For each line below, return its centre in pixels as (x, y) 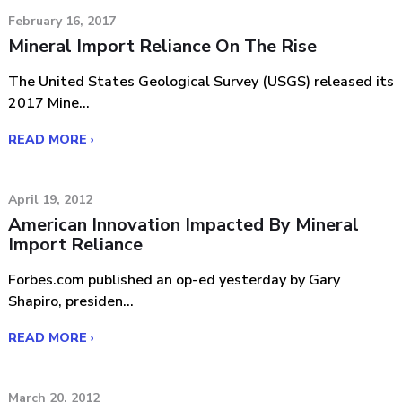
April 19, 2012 (50, 199)
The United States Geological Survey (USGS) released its (201, 81)
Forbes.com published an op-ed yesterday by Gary (174, 280)
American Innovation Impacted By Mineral (184, 224)
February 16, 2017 (62, 21)
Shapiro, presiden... (71, 301)
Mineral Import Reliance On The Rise (162, 46)
